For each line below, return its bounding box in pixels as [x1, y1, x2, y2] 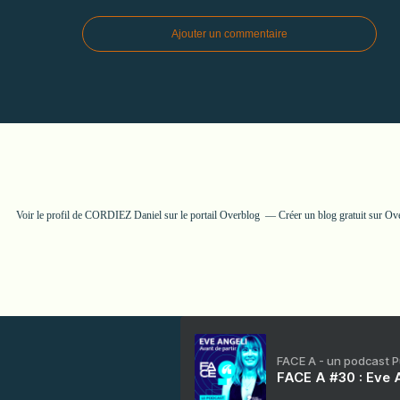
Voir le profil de [15, 208, 85, 221]
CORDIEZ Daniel [84, 208, 162, 221]
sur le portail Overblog [161, 208, 260, 221]
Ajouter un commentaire [171, 27, 287, 40]
